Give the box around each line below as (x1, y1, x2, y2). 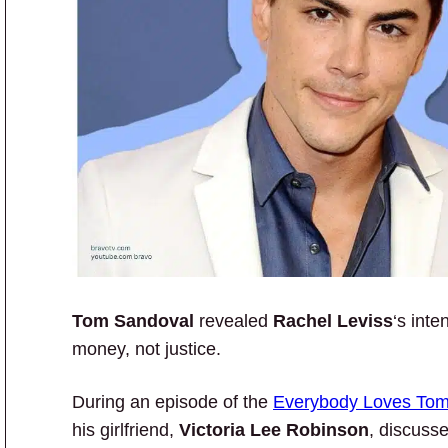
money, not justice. (72, 338, 221, 359)
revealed (199, 310, 273, 331)
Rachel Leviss (273, 310, 393, 331)
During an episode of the (72, 391, 273, 412)
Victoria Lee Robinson (179, 419, 369, 440)
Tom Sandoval (72, 310, 199, 331)
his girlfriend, (72, 419, 179, 440)
